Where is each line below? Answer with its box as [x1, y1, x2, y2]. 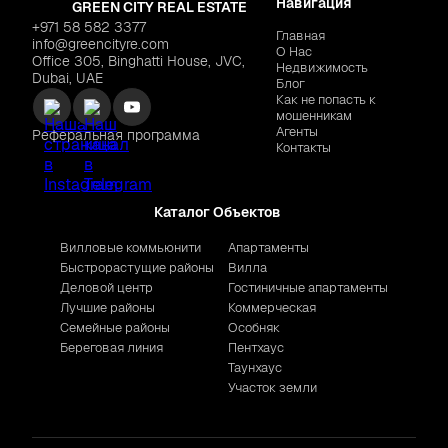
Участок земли [228, 378, 317, 396]
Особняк [228, 318, 280, 336]
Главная [276, 26, 326, 44]
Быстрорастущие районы [60, 258, 214, 276]
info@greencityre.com [32, 34, 169, 53]
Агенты [276, 122, 319, 140]
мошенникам [276, 106, 353, 124]
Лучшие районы [60, 298, 155, 316]
